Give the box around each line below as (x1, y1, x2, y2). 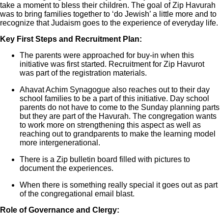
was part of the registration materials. (20, 68, 147, 77)
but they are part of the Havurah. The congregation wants (20, 111, 217, 120)
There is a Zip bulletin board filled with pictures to (20, 155, 190, 164)
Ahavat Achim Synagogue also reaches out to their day (20, 85, 210, 94)
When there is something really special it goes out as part (20, 180, 218, 189)
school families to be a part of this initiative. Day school (20, 94, 209, 103)
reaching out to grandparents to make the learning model (20, 129, 216, 138)
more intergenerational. (20, 138, 104, 147)
